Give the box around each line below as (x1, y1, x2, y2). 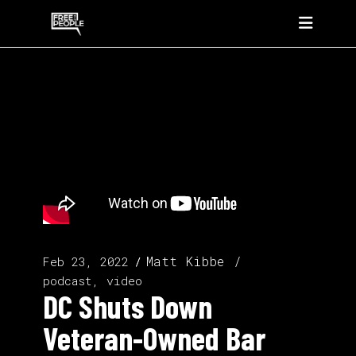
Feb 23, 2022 (43, 253, 129, 270)
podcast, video (43, 273, 142, 289)
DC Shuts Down (43, 287, 212, 326)
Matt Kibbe (146, 253, 224, 270)
